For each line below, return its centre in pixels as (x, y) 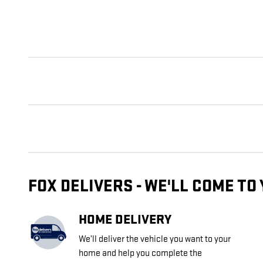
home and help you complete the (140, 254)
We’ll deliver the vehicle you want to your (155, 240)
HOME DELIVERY (125, 220)
